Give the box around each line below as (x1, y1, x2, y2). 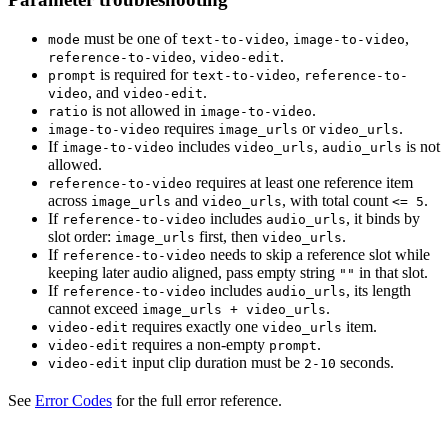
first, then (195, 227, 262, 245)
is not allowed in (88, 101, 200, 119)
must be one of (80, 29, 181, 47)
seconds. (336, 353, 394, 371)
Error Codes (35, 391, 112, 409)
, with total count (282, 191, 392, 209)
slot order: (48, 227, 115, 245)
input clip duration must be (128, 353, 304, 371)
